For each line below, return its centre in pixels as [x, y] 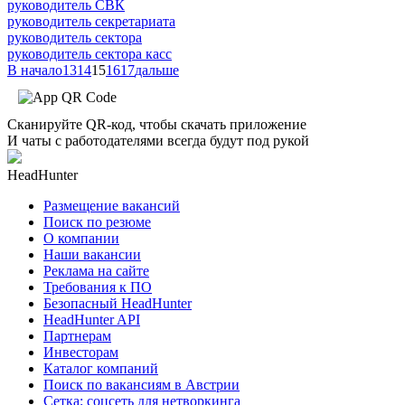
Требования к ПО [98, 287]
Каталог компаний [101, 368]
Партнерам [77, 335]
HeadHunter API [92, 319]
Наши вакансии [92, 254]
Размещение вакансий [112, 205]
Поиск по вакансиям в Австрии [141, 384]
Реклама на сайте [96, 270]
